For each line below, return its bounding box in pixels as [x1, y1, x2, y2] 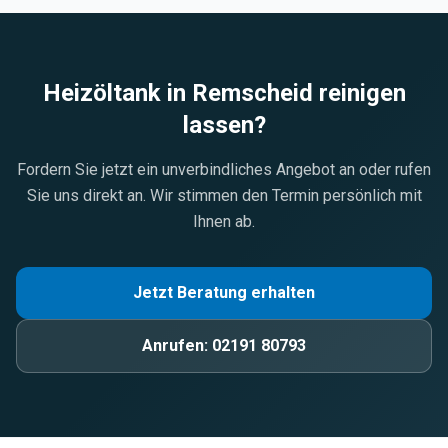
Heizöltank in [42, 79, 192, 107]
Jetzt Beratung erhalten [133, 283, 315, 302]
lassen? [182, 111, 266, 139]
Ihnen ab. [193, 212, 255, 231]
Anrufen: [142, 336, 212, 355]
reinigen [312, 79, 406, 107]
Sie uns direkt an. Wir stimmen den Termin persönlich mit [26, 186, 422, 205]
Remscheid [191, 79, 313, 107]
